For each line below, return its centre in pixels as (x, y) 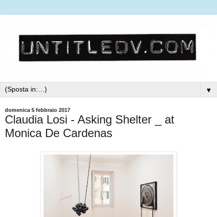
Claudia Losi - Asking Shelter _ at (90, 119)
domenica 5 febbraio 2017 (38, 110)
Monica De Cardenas (59, 133)
